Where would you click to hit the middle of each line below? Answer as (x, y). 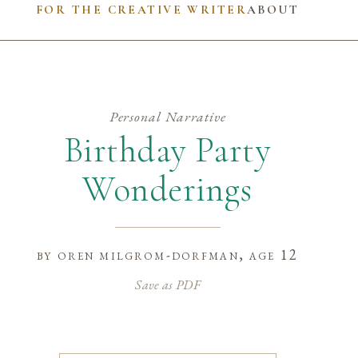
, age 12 (268, 255)
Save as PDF (167, 284)
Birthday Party (168, 150)
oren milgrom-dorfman (148, 255)
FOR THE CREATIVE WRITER (141, 9)
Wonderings (167, 189)
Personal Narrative (167, 117)
